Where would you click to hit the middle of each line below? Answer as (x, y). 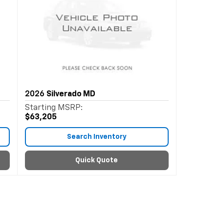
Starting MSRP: (54, 108)
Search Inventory (97, 137)
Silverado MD (71, 94)
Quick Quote (97, 160)
